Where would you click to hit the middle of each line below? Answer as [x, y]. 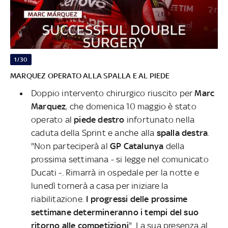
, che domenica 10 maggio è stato [131, 106]
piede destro [99, 119]
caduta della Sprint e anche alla [93, 133]
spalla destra [181, 133]
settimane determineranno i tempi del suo [115, 212]
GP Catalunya [137, 146]
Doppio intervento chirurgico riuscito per [113, 93]
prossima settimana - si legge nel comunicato [120, 159]
